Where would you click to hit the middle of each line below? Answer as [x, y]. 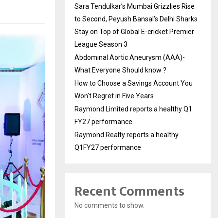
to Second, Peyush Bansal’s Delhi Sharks [136, 19]
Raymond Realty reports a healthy [127, 135]
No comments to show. [109, 205]
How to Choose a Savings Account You [134, 83]
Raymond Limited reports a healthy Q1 [133, 109]
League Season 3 [101, 44]
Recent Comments [129, 191]
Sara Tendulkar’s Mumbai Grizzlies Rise [135, 6]
